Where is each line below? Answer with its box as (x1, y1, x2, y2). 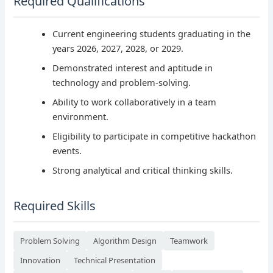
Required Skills (13, 197, 96, 214)
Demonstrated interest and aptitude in (52, 61, 213, 74)
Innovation (20, 254, 61, 266)
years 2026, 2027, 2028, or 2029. (52, 41, 184, 54)
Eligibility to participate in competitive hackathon (52, 129, 257, 142)
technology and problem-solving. (52, 76, 191, 88)
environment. (52, 110, 109, 122)
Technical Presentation (74, 254, 156, 266)
